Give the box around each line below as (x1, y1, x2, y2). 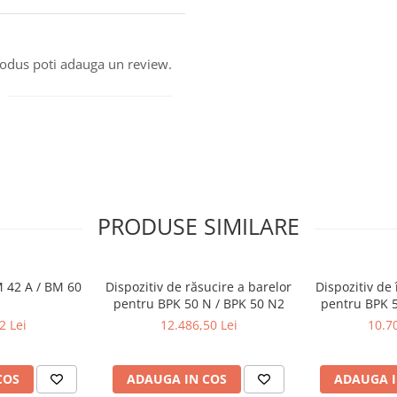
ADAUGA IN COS (127, 370, 227, 387)
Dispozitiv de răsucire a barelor (105, 277, 292, 295)
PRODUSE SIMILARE (97, 210, 300, 241)
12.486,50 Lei (160, 315, 237, 333)
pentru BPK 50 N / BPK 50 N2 (113, 294, 284, 312)
